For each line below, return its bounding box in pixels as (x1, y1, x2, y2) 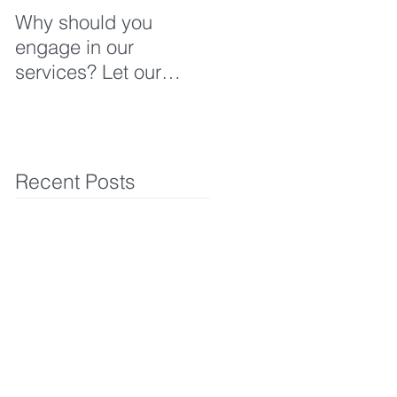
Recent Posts (15, 167, 136, 194)
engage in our (15, 35, 134, 59)
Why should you (15, 10, 152, 35)
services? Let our (15, 59, 161, 84)
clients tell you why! (15, 84, 183, 109)
